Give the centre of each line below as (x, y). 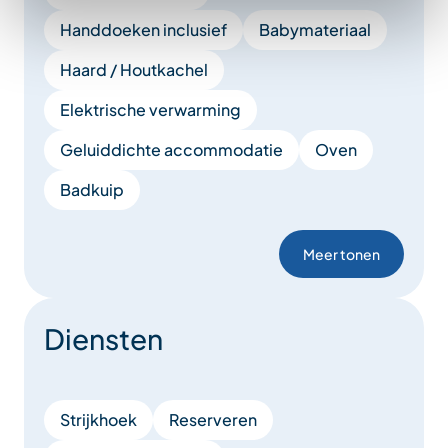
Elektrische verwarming (150, 109)
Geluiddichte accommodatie (171, 149)
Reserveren (213, 419)
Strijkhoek (98, 419)
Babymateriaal (315, 29)
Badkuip (92, 189)
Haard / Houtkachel (134, 69)
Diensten (103, 338)
